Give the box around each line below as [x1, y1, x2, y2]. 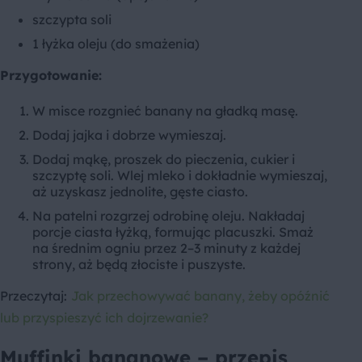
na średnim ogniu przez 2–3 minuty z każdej [32, 240, 301, 257]
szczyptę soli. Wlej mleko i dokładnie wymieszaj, [32, 167, 327, 184]
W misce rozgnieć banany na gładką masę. [32, 103, 298, 120]
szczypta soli [32, 11, 112, 28]
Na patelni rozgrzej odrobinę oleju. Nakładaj [32, 208, 305, 225]
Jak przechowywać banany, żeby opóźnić [71, 288, 330, 305]
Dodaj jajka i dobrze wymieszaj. [32, 127, 226, 144]
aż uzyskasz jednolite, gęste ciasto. [32, 183, 248, 200]
